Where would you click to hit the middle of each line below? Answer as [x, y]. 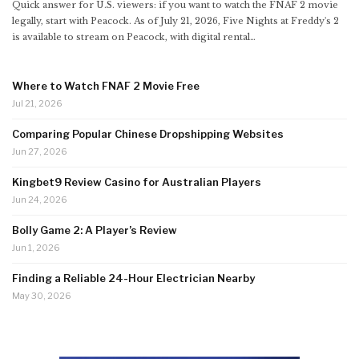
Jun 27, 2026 [40, 152]
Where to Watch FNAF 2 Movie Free [106, 86]
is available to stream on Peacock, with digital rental [131, 37]
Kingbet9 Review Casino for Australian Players [137, 182]
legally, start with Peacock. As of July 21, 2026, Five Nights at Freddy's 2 [175, 21]
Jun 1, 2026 [36, 248]
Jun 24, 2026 [40, 200]
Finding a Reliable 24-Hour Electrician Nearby [133, 278]
